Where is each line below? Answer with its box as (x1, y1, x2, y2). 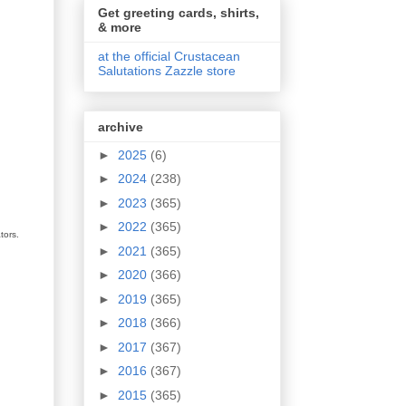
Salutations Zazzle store (98, 63, 236, 79)
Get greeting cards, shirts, (98, 5, 259, 21)
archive (98, 119, 143, 134)
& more (98, 20, 141, 35)
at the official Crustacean (98, 49, 240, 64)
